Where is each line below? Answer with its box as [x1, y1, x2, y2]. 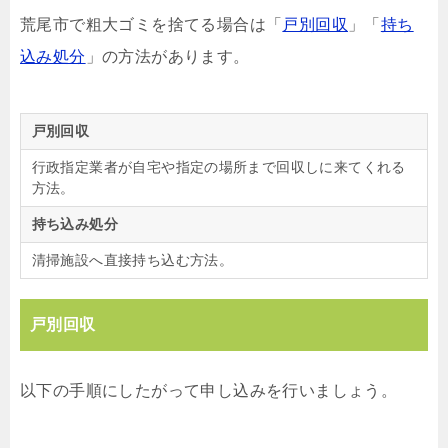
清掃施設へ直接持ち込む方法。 [31, 251, 234, 268]
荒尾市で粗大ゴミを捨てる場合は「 [20, 15, 283, 33]
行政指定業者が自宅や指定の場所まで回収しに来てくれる [31, 158, 406, 175]
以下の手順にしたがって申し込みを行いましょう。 [20, 381, 398, 399]
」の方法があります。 [85, 47, 250, 65]
